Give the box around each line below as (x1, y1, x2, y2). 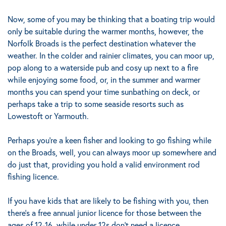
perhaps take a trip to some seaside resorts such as (8, 98, 184, 109)
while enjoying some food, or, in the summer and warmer (8, 74, 200, 85)
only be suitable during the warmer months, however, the (8, 26, 203, 37)
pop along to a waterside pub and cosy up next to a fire (8, 62, 198, 73)
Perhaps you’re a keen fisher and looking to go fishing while (8, 135, 211, 146)
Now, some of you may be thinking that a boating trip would (8, 14, 215, 25)
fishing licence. (8, 171, 59, 182)
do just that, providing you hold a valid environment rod (8, 159, 200, 170)
